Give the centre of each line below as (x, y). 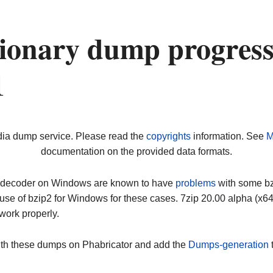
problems (196, 183)
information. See (228, 136)
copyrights (168, 136)
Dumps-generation (229, 245)
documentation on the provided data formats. (136, 152)
